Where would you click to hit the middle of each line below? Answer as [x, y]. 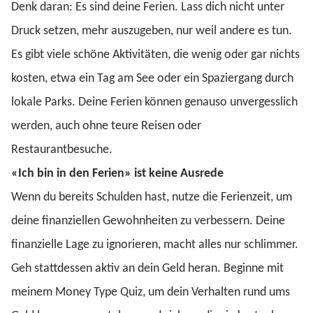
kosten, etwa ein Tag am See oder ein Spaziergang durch [152, 79]
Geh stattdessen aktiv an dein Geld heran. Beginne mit [147, 269]
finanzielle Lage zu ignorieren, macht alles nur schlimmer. [155, 245]
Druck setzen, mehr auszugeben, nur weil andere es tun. [152, 31]
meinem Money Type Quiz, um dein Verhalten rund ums [151, 292]
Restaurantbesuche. [62, 150]
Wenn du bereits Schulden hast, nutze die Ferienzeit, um [152, 197]
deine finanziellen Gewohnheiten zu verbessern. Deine [148, 221]
